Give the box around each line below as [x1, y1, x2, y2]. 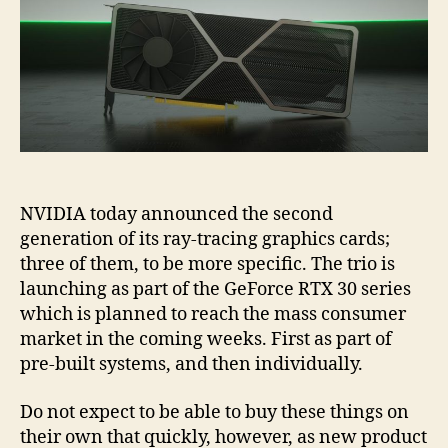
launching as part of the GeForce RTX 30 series [20, 278, 411, 302]
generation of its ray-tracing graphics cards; [20, 228, 390, 252]
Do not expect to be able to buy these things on [20, 400, 409, 424]
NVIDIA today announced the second [20, 203, 333, 227]
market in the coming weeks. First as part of [20, 328, 392, 352]
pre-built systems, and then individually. [20, 353, 363, 377]
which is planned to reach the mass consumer [20, 303, 406, 327]
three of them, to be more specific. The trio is [20, 253, 395, 277]
